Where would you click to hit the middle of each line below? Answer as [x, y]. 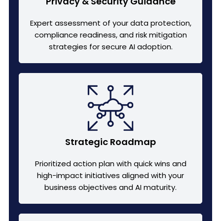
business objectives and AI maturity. [110, 187]
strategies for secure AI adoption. [110, 46]
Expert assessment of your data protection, [110, 23]
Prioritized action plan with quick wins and [110, 163]
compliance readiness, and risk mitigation [110, 35]
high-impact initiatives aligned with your [110, 175]
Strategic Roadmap [110, 142]
